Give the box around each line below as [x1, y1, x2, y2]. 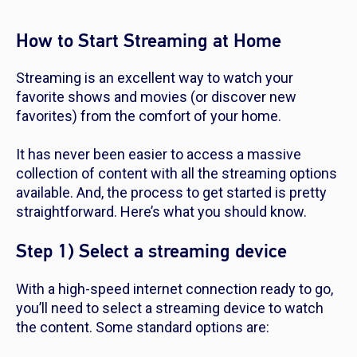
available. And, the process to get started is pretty [16, 184, 327, 202]
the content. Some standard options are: [16, 319, 273, 336]
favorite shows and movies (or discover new [16, 88, 296, 106]
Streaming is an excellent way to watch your [16, 69, 293, 87]
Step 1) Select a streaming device [16, 239, 292, 265]
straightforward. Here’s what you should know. [16, 203, 310, 221]
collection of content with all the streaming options [16, 165, 337, 182]
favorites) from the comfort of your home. [16, 108, 288, 125]
